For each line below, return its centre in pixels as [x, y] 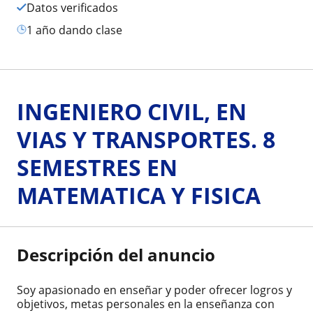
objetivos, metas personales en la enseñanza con [146, 304]
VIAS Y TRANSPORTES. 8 [146, 139]
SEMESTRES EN [97, 167]
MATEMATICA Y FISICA [139, 195]
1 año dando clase [78, 30]
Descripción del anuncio [116, 254]
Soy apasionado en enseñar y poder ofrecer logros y [154, 290]
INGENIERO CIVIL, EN [132, 111]
